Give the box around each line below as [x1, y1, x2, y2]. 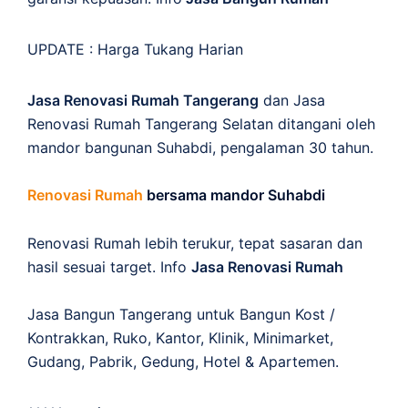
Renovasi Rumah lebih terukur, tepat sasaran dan [27, 233, 362, 252]
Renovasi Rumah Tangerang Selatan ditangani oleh [27, 114, 375, 133]
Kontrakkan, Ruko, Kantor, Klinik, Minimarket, [27, 328, 333, 347]
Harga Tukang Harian [97, 39, 243, 58]
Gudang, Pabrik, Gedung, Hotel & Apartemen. [27, 352, 339, 371]
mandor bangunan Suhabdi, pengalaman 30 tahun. [27, 138, 373, 157]
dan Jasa [259, 90, 325, 109]
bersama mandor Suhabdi [143, 185, 325, 204]
